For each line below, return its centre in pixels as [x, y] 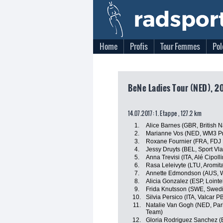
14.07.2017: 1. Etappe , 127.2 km [165, 113]
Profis [139, 46]
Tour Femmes [180, 46]
